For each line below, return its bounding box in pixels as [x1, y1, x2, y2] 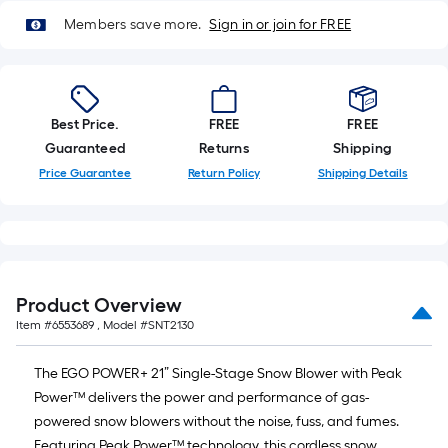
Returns [199, 140, 249, 157]
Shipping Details [317, 166, 408, 180]
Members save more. [64, 16, 202, 33]
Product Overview [16, 293, 182, 317]
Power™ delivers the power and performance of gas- [34, 389, 369, 406]
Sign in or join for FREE [209, 16, 352, 33]
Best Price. [51, 116, 120, 133]
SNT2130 [148, 318, 194, 332]
